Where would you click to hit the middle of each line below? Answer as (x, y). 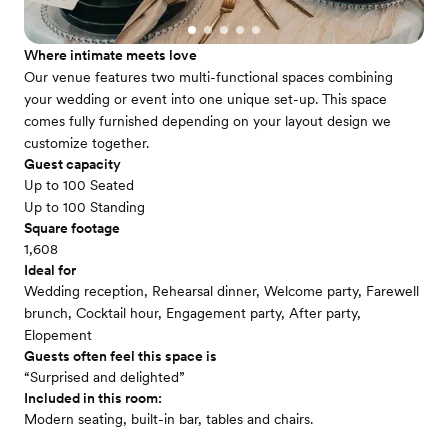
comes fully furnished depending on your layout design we (207, 121)
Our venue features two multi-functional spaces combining (208, 77)
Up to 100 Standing (84, 207)
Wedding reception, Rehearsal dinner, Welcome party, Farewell (221, 291)
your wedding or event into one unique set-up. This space (205, 99)
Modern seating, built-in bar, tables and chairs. (168, 419)
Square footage (72, 228)
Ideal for (50, 270)
